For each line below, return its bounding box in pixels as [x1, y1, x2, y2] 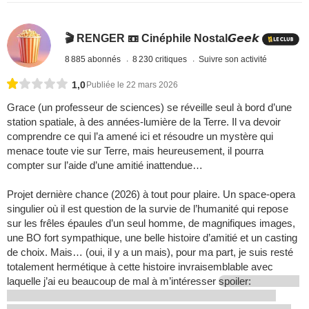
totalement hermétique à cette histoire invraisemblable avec [7, 261, 273, 273]
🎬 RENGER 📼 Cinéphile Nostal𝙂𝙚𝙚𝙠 [65, 32, 260, 45]
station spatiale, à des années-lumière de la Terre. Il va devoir [7, 116, 281, 128]
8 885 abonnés [65, 54, 123, 65]
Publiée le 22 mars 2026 [86, 80, 178, 90]
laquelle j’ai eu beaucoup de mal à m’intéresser [7, 275, 219, 288]
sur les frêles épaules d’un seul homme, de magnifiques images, [7, 217, 295, 230]
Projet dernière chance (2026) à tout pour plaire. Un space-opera [7, 188, 295, 201]
